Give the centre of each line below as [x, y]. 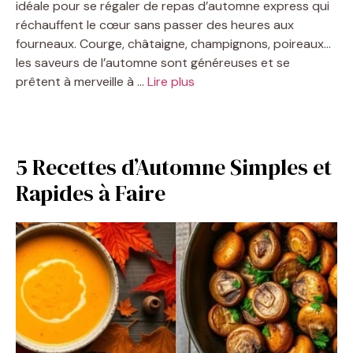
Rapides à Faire [91, 193]
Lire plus [171, 82]
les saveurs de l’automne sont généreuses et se [153, 63]
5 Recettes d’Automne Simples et [174, 167]
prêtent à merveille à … [82, 82]
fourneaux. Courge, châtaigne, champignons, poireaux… [173, 44]
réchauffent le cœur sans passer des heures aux [155, 25]
